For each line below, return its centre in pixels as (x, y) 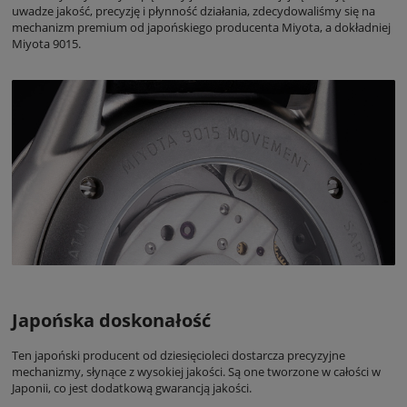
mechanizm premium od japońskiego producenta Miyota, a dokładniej (201, 28)
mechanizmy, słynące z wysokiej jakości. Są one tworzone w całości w (196, 372)
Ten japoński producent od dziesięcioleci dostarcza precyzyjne (179, 356)
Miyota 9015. (46, 44)
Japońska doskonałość (111, 321)
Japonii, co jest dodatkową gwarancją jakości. (132, 388)
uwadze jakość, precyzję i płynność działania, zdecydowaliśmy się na (194, 11)
